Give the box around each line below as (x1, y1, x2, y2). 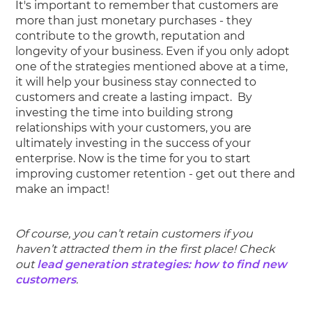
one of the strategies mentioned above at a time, (15, 59, 288, 73)
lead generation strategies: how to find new (37, 257, 288, 271)
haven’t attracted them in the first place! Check (15, 242, 276, 256)
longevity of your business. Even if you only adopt (15, 44, 290, 58)
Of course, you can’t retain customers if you (15, 226, 253, 240)
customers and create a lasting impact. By (15, 90, 253, 104)
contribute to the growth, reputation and (15, 29, 246, 42)
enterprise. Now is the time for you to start (15, 151, 251, 165)
